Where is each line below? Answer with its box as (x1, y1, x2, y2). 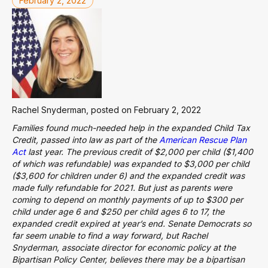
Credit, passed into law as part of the (12, 135, 159, 145)
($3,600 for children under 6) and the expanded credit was (12, 170, 245, 181)
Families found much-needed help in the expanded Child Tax (12, 123, 250, 133)
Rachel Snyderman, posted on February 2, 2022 (12, 105, 201, 115)
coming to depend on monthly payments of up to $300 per (12, 194, 243, 205)
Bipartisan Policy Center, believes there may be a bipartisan (12, 254, 245, 264)
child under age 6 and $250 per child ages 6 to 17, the (12, 206, 224, 217)
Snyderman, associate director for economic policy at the (12, 242, 236, 252)
